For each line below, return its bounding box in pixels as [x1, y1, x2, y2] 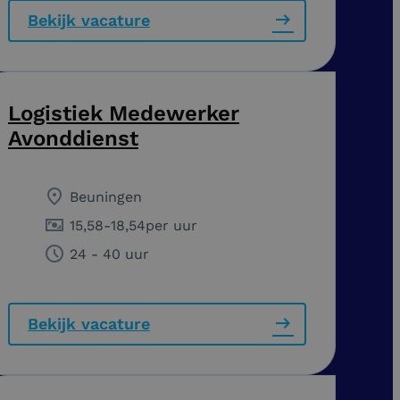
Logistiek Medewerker [8, 100, 239, 126]
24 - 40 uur [70, 245, 149, 262]
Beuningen [70, 187, 142, 205]
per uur [146, 216, 197, 234]
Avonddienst [8, 125, 138, 151]
